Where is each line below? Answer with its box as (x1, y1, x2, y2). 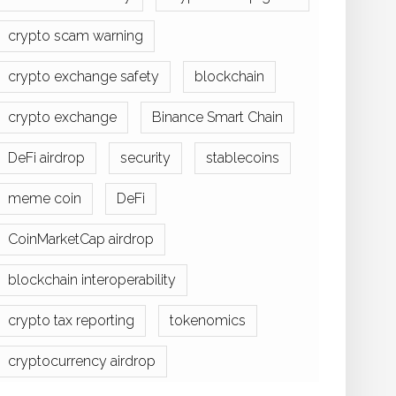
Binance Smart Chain (152, 109, 283, 126)
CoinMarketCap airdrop (8, 231, 154, 247)
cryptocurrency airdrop (8, 353, 156, 369)
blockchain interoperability (8, 271, 176, 288)
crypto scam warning (8, 27, 143, 44)
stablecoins (206, 149, 279, 166)
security (120, 149, 171, 166)
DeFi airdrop (8, 149, 85, 166)
